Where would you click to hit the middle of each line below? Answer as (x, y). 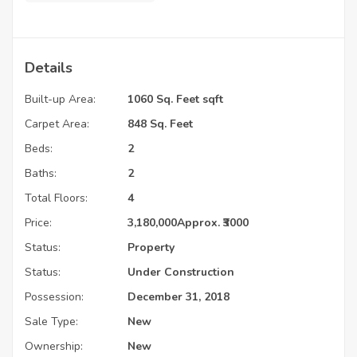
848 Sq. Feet (160, 124)
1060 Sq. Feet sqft (175, 99)
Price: (38, 222)
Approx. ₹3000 (213, 222)
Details (49, 67)
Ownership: (54, 346)
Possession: (54, 296)
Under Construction (181, 272)
